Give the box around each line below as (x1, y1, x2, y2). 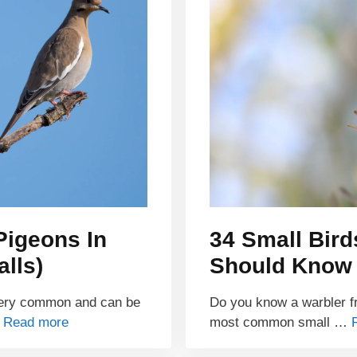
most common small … (210, 315, 351, 330)
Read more (3, 315, 69, 330)
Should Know (210, 253, 352, 278)
